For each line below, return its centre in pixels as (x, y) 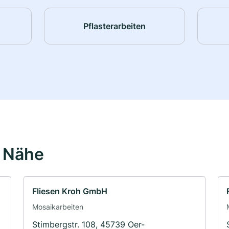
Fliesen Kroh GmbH (70, 191)
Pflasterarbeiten (114, 26)
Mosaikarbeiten (58, 207)
